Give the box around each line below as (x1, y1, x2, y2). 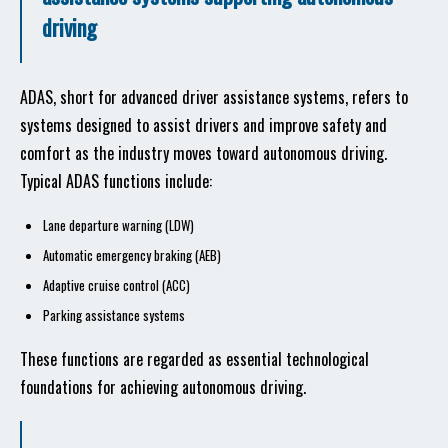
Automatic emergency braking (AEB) (43, 245, 221, 265)
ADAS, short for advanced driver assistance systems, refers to (20, 85, 408, 109)
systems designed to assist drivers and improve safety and (20, 113, 387, 137)
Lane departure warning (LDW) (43, 215, 194, 235)
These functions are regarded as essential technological (20, 347, 369, 371)
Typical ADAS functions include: (20, 169, 212, 193)
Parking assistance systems (43, 305, 185, 325)
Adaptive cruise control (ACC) (43, 275, 190, 295)
